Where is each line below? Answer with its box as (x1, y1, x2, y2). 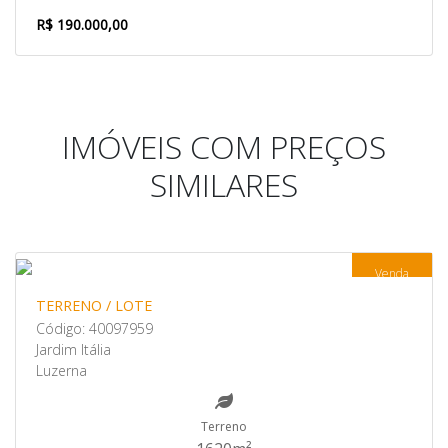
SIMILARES (150, 163, 298, 206)
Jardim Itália (36, 340, 111, 359)
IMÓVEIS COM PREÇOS (62, 125, 386, 168)
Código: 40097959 (36, 319, 153, 338)
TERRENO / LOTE (36, 296, 152, 315)
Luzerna (36, 361, 87, 380)
